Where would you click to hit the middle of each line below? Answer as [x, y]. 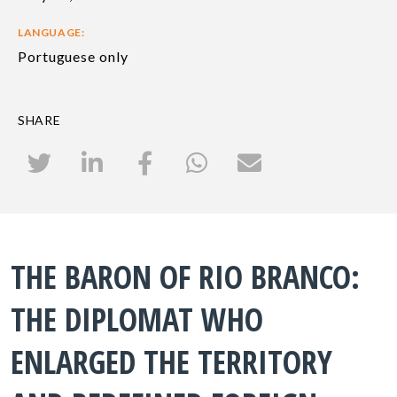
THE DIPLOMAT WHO [137, 320]
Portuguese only [73, 57]
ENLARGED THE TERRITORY [171, 362]
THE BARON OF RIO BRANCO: [185, 277]
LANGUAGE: [51, 33]
